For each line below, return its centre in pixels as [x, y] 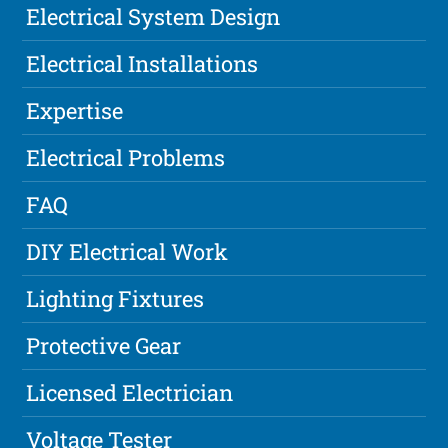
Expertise [75, 111]
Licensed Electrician [130, 393]
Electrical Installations [142, 64]
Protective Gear [104, 346]
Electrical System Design [153, 17]
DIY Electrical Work [127, 252]
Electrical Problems [126, 158]
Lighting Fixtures [115, 299]
